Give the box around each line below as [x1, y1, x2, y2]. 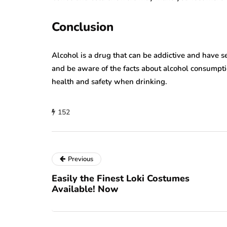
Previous [68, 155, 93, 164]
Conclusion [52, 19, 113, 35]
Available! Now [52, 183, 119, 196]
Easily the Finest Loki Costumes [52, 172, 190, 185]
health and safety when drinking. [52, 77, 167, 87]
